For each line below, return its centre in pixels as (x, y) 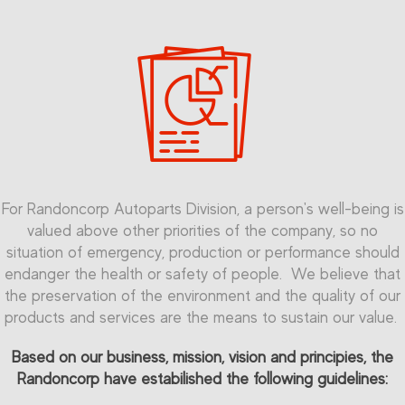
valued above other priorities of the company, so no (202, 231)
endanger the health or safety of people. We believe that (202, 274)
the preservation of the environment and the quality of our (202, 296)
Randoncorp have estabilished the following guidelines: (202, 379)
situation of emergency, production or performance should (202, 252)
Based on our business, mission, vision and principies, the (202, 357)
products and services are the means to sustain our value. (202, 317)
